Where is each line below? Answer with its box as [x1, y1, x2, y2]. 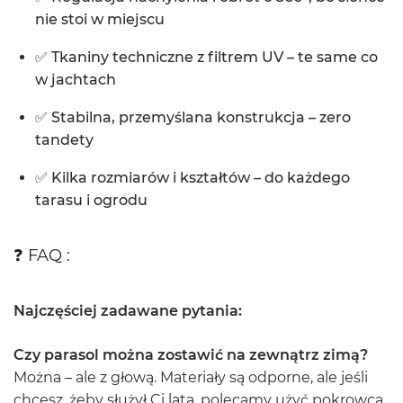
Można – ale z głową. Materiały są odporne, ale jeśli [13, 369, 368, 386]
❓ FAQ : [13, 246, 70, 265]
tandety [35, 131, 94, 148]
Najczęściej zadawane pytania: [13, 302, 242, 319]
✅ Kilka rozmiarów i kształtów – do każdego [35, 169, 350, 186]
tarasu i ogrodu [35, 192, 148, 209]
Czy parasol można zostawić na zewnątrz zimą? [13, 346, 368, 363]
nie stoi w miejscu [35, 11, 165, 28]
